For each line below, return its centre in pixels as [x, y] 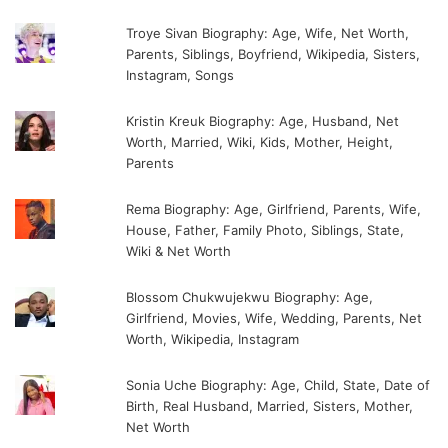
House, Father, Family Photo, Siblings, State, [265, 229]
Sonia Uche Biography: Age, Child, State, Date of [278, 384]
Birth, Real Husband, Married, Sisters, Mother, [270, 405]
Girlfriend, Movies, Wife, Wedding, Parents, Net [274, 317]
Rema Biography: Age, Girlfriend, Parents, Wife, [274, 208]
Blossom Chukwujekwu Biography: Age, [250, 296]
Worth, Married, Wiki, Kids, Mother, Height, [260, 141]
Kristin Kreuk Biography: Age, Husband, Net [263, 120]
